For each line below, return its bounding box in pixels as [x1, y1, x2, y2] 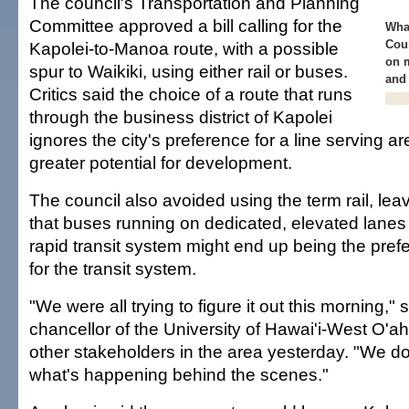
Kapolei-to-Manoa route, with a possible [29, 38, 339, 58]
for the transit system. [29, 258, 196, 278]
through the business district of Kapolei [29, 107, 332, 127]
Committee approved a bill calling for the [29, 16, 342, 36]
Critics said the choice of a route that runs [29, 84, 352, 104]
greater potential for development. [29, 152, 292, 173]
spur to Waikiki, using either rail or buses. [29, 61, 348, 81]
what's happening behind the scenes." [29, 364, 329, 384]
